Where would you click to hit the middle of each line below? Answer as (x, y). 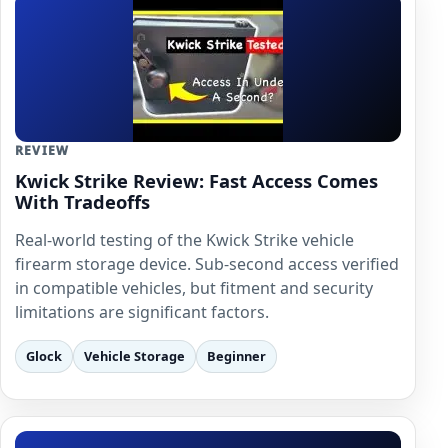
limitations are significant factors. (142, 311)
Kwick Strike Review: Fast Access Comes (196, 180)
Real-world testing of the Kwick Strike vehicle (184, 239)
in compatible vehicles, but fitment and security (194, 287)
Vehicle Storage (134, 355)
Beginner (236, 355)
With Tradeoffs (82, 201)
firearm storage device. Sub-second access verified (207, 263)
